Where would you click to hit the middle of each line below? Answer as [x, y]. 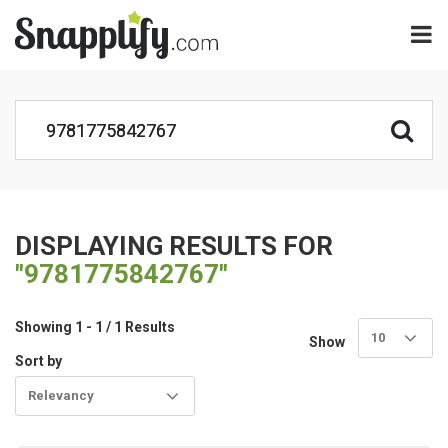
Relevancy [61, 395]
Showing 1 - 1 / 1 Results [95, 327]
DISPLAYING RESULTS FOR [174, 246]
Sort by [38, 361]
